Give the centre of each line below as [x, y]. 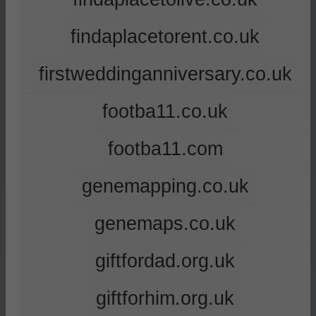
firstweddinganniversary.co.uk [165, 74]
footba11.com [165, 149]
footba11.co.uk [165, 111]
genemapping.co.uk [165, 186]
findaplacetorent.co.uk [165, 37]
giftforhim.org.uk [165, 298]
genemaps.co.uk [165, 224]
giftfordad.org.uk [165, 261]
